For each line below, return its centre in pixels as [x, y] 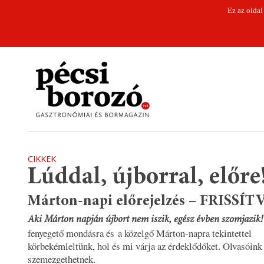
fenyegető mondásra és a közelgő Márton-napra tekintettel [140, 233]
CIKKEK [42, 159]
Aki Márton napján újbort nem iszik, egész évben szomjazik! [145, 220]
